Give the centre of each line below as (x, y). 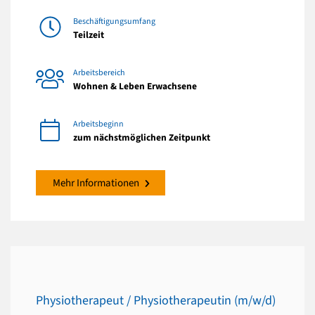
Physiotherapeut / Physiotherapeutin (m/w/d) (156, 301)
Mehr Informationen (96, 183)
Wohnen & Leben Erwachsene (135, 86)
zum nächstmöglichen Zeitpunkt (142, 137)
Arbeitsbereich (99, 72)
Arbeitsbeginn (98, 124)
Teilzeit (89, 34)
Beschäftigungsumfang (114, 21)
